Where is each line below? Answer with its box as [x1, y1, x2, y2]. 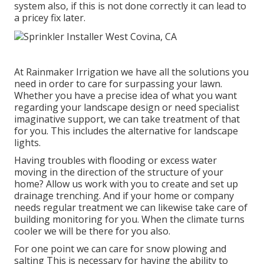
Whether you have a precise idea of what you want [14, 88, 237, 102]
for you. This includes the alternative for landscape [14, 124, 238, 137]
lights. [14, 136, 41, 149]
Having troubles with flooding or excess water [14, 153, 217, 167]
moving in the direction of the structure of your [14, 165, 223, 179]
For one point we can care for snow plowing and [14, 242, 226, 255]
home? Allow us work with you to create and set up [14, 177, 238, 190]
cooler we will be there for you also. [14, 224, 170, 237]
